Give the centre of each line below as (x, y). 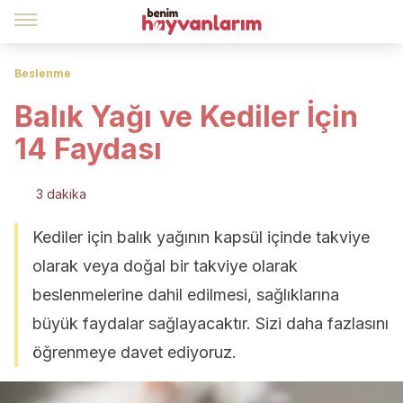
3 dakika (61, 194)
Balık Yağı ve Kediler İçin (186, 116)
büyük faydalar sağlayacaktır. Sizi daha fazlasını (210, 323)
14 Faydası (88, 149)
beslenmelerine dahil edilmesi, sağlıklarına (186, 295)
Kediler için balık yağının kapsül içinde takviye (201, 237)
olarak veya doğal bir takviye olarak (165, 266)
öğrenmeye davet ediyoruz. (134, 352)
